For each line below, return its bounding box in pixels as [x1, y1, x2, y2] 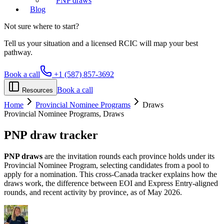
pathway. [4, 48, 32, 56]
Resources [22, 86, 53, 94]
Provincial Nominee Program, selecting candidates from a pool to [4, 160, 209, 169]
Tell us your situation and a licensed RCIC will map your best [4, 39, 198, 47]
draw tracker [30, 128, 98, 141]
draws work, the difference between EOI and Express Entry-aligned [4, 178, 218, 187]
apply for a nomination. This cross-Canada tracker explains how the [4, 169, 217, 178]
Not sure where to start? [4, 22, 79, 30]
